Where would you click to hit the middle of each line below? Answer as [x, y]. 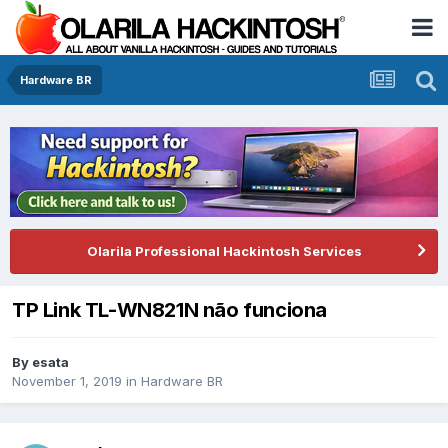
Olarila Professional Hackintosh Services [224, 250]
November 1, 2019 [67, 381]
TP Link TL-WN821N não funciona [169, 309]
